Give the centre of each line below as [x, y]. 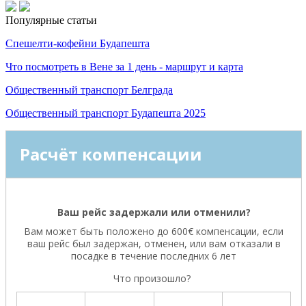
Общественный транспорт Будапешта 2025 [106, 113]
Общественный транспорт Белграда [89, 90]
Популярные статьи [51, 20]
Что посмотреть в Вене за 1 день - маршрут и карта [124, 67]
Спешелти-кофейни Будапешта [78, 44]
